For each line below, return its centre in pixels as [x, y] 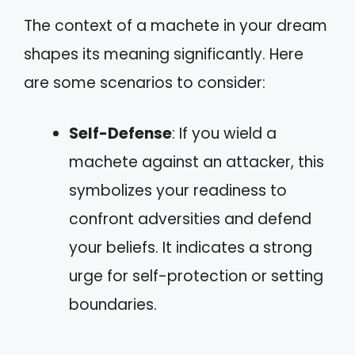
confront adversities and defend [190, 219]
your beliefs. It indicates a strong [191, 248]
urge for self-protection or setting [196, 276]
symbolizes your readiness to [178, 191]
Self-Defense [120, 134]
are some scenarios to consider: [145, 82]
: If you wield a [224, 134]
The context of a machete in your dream [176, 25]
